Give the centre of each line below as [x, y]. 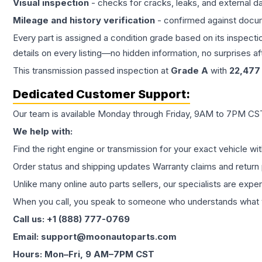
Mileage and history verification [84, 20]
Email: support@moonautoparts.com [95, 237]
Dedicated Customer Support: [101, 94]
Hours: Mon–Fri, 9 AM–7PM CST [84, 254]
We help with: [43, 132]
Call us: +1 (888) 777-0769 [71, 219]
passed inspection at [127, 71]
